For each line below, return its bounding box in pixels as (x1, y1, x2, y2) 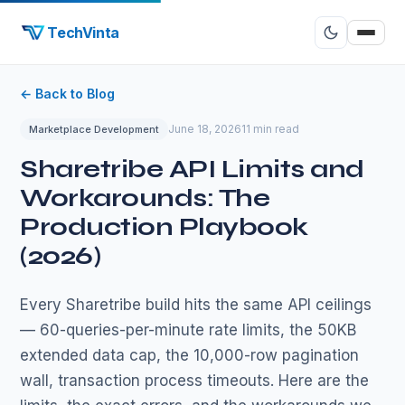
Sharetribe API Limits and (20, 154, 364, 184)
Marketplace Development (29, 123, 160, 136)
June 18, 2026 (168, 122, 242, 136)
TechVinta (47, 23, 119, 42)
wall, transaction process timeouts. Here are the (20, 372, 370, 390)
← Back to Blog (20, 86, 116, 101)
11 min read (241, 122, 300, 136)
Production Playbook (20, 212, 308, 242)
